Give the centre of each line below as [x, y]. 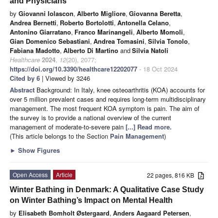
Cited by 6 [25, 78]
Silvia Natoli [150, 50]
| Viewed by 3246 [65, 78]
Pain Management [137, 136]
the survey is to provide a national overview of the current [91, 117]
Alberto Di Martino [91, 50]
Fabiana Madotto [35, 50]
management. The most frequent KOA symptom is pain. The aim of [105, 108]
